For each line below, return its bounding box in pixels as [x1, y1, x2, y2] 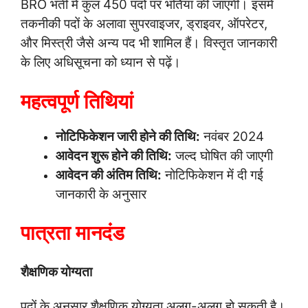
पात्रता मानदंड [21, 221, 124, 245]
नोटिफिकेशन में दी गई [162, 166, 263, 183]
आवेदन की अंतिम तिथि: [56, 166, 162, 183]
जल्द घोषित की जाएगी [172, 147, 273, 164]
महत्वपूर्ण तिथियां [21, 89, 133, 113]
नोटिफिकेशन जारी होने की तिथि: [56, 128, 200, 144]
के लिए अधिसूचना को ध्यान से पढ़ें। [21, 54, 181, 71]
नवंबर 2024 [200, 128, 264, 144]
